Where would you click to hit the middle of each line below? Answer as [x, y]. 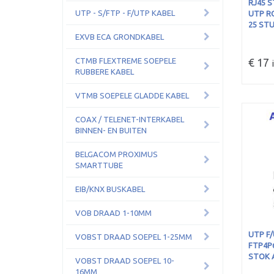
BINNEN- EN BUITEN [111, 130]
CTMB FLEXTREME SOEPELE [126, 61]
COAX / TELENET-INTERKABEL [130, 119]
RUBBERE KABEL [105, 72]
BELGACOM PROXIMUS [117, 154]
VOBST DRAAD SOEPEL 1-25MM [134, 237]
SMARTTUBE [99, 165]
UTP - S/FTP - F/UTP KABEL [125, 13]
